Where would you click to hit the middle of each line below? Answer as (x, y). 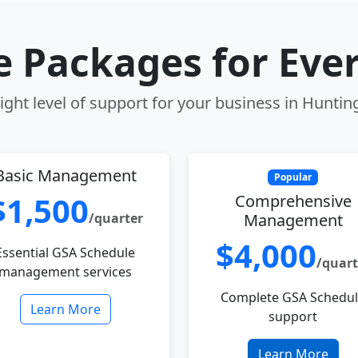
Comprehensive (293, 201)
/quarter (115, 218)
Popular (293, 177)
